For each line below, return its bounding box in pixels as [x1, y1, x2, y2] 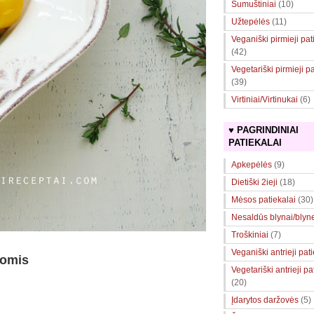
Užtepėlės [231, 16, 270, 27]
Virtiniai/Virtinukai [231, 94, 298, 104]
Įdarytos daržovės [231, 294, 299, 305]
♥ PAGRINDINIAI [228, 125, 299, 135]
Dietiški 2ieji [231, 177, 278, 187]
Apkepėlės [231, 159, 272, 170]
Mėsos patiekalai [231, 194, 296, 205]
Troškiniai [231, 229, 268, 240]
